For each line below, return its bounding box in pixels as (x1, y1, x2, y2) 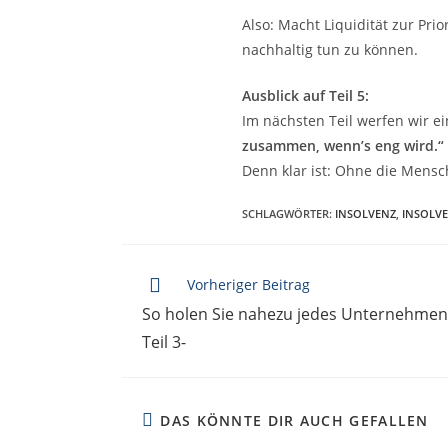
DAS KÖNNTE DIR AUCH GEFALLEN (160, 410, 429, 430)
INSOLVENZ (335, 205, 396, 221)
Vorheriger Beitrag (187, 274, 310, 294)
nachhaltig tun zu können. (242, 39, 418, 59)
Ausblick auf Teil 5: (242, 85, 369, 105)
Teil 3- (142, 330, 186, 353)
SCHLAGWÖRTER (242, 205, 329, 221)
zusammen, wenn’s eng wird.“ (242, 135, 444, 155)
